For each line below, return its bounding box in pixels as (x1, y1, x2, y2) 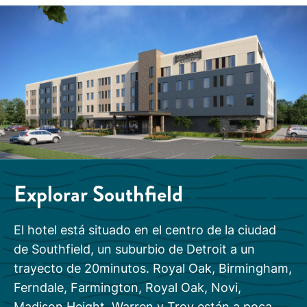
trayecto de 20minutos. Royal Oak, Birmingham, (14, 261, 292, 276)
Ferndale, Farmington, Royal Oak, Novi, (14, 280, 241, 295)
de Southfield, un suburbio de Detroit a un (14, 242, 255, 257)
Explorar (14, 178, 93, 210)
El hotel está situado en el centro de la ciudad (14, 223, 276, 238)
